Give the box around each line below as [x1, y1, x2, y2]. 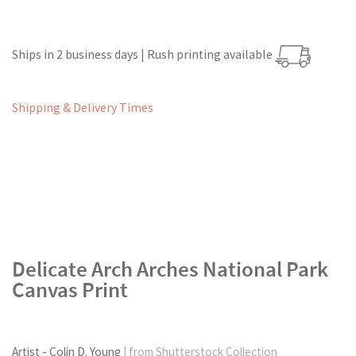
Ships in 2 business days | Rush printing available [12, 47, 275, 63]
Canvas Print [12, 276, 128, 303]
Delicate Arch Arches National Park [12, 255, 328, 282]
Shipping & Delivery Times [12, 100, 153, 116]
